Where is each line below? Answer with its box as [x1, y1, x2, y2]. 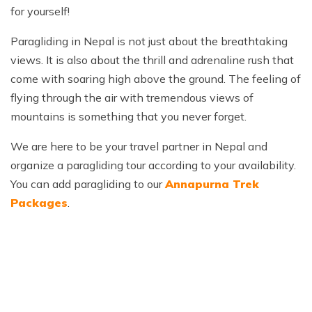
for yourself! [10, 3, 70, 18]
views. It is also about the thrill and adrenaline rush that [10, 52, 294, 67]
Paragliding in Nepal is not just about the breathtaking [10, 33, 288, 48]
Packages [10, 195, 68, 210]
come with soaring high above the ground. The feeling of [10, 71, 301, 86]
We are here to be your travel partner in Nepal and [10, 139, 267, 153]
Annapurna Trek [165, 176, 259, 191]
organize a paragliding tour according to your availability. [10, 157, 296, 172]
